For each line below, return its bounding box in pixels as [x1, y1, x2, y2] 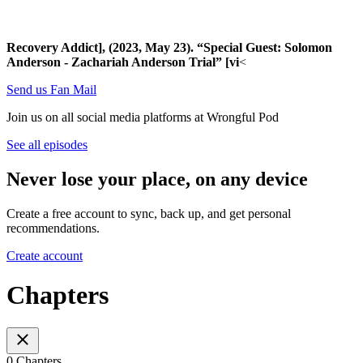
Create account [6, 248, 83, 263]
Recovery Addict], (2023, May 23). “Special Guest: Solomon [6, 40, 332, 54]
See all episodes [6, 137, 88, 152]
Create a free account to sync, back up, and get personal [6, 206, 291, 220]
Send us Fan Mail [6, 82, 96, 96]
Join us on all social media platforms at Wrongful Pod [6, 109, 279, 124]
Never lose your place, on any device [6, 168, 308, 190]
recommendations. [6, 220, 100, 235]
